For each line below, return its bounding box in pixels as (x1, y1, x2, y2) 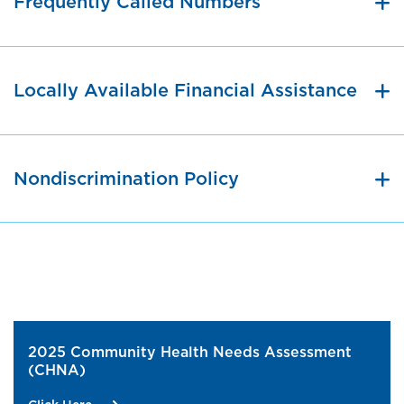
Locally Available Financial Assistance (14, 81, 357, 100)
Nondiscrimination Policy (14, 170, 239, 188)
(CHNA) (28, 363, 86, 378)
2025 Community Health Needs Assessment (28, 344, 352, 360)
